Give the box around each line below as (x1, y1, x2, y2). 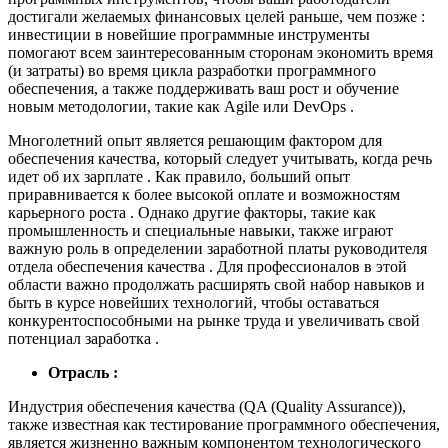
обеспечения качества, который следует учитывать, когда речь (8, 150, 432, 168)
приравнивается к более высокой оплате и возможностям (8, 186, 400, 204)
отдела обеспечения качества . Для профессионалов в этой (8, 258, 407, 276)
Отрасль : (48, 364, 118, 382)
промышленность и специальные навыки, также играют (8, 222, 393, 240)
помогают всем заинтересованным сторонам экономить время (8, 44, 433, 62)
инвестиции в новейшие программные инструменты (8, 26, 370, 44)
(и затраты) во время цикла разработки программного (8, 62, 376, 80)
